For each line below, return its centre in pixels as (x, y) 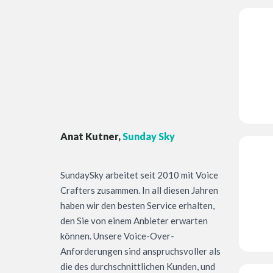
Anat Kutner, (90, 136)
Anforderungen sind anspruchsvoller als (140, 251)
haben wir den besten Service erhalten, (137, 206)
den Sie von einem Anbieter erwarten (134, 221)
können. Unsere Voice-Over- (117, 236)
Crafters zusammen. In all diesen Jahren (139, 190)
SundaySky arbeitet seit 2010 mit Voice (139, 175)
